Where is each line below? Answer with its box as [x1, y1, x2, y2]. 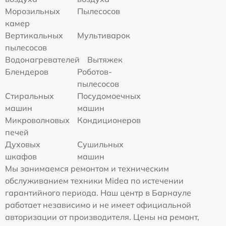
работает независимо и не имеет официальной [5, 199, 191, 210]
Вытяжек [87, 54, 123, 65]
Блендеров [5, 66, 48, 77]
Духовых [5, 139, 40, 149]
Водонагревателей [5, 54, 80, 65]
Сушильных [77, 139, 124, 149]
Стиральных [5, 90, 54, 101]
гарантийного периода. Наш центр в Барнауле [5, 187, 191, 198]
